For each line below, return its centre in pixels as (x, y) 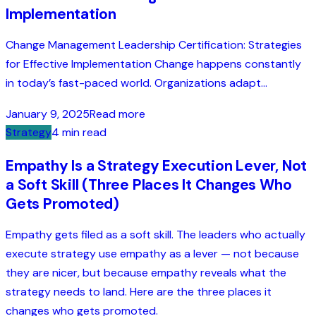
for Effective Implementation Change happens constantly (153, 63)
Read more (117, 114)
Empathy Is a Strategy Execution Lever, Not (157, 166)
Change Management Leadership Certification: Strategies (154, 44)
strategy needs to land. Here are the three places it (139, 292)
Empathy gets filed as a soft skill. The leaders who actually (156, 235)
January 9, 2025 (48, 114)
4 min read (79, 133)
